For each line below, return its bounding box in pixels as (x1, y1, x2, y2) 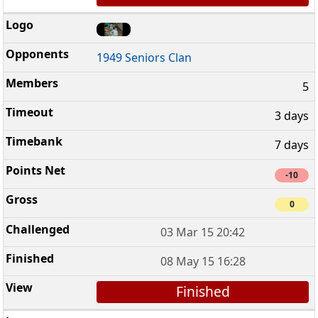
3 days (275, 107, 309, 124)
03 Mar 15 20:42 (160, 224, 246, 241)
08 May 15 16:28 (160, 253, 246, 270)
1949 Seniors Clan (97, 49, 192, 65)
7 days (275, 136, 309, 153)
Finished (175, 282, 230, 302)
